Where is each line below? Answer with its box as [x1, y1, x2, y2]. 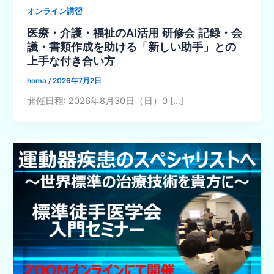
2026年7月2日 [53, 76, 102, 85]
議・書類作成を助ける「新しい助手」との [27, 40, 237, 54]
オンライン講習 [27, 7, 83, 17]
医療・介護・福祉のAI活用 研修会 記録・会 [27, 26, 243, 40]
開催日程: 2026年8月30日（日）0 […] [27, 95, 184, 106]
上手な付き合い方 [27, 54, 116, 68]
